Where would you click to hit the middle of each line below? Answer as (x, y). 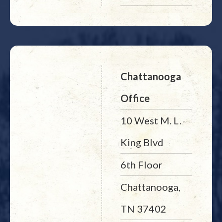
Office (135, 98)
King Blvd (142, 142)
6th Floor (141, 165)
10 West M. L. (151, 120)
